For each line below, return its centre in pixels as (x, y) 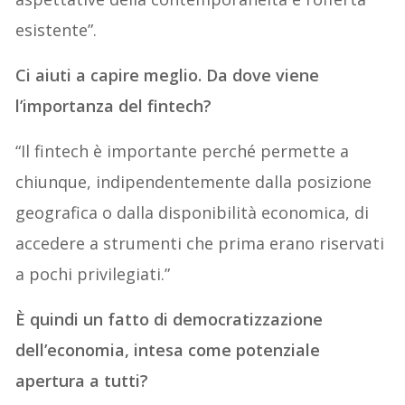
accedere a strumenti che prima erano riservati (200, 244)
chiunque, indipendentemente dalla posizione (194, 182)
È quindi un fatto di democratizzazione (170, 320)
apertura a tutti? (82, 381)
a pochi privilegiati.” (93, 274)
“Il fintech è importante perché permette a (183, 151)
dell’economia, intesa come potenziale (168, 350)
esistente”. (57, 30)
